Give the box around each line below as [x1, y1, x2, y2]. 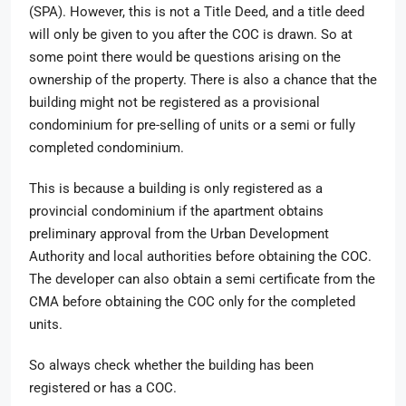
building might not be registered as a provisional [29, 94, 320, 111]
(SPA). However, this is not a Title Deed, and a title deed [29, 4, 364, 20]
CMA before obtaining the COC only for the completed [29, 294, 355, 310]
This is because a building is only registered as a [29, 180, 323, 197]
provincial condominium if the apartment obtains [29, 203, 324, 219]
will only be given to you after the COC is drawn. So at [29, 26, 353, 43]
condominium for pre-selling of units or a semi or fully [29, 117, 355, 133]
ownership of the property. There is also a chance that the [29, 72, 377, 88]
